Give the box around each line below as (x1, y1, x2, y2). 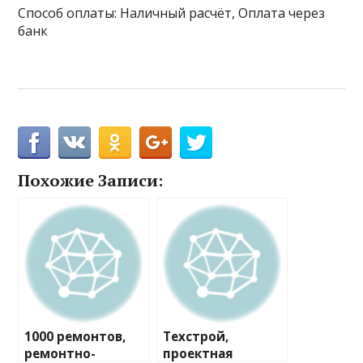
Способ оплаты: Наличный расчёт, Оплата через (18, 4, 326, 23)
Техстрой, (163, 328, 229, 346)
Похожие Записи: (18, 169, 164, 192)
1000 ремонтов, (24, 328, 126, 346)
